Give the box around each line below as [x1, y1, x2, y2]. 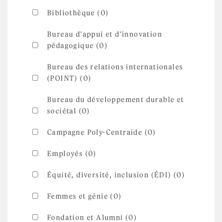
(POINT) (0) [47, 74, 92, 83]
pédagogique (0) [47, 41, 108, 50]
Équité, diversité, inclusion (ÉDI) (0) [47, 170, 185, 179]
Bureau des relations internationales [47, 62, 183, 71]
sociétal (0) [47, 107, 90, 115]
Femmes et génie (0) [47, 192, 122, 201]
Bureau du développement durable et [47, 95, 184, 104]
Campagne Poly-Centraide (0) [47, 128, 156, 137]
